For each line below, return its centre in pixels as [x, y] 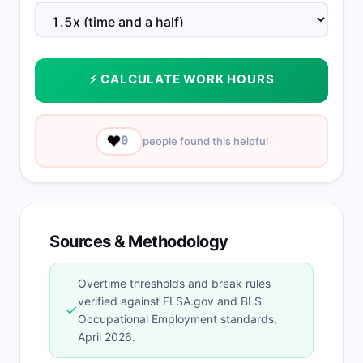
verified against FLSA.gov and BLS [170, 301]
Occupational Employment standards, [177, 319]
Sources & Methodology [139, 241]
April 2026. [107, 337]
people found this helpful [205, 141]
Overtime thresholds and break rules [174, 283]
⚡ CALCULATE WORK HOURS [181, 79]
